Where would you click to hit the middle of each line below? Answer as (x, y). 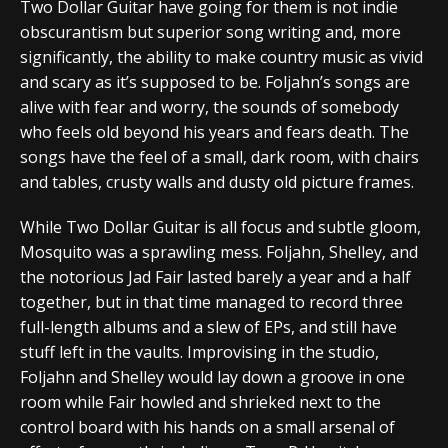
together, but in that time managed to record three (211, 301)
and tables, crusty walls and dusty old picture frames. (217, 181)
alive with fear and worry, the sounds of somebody (209, 106)
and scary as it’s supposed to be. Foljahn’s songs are (215, 81)
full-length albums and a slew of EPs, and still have (208, 326)
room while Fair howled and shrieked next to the (200, 401)
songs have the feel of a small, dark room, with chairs (219, 156)
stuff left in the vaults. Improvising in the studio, (199, 351)
